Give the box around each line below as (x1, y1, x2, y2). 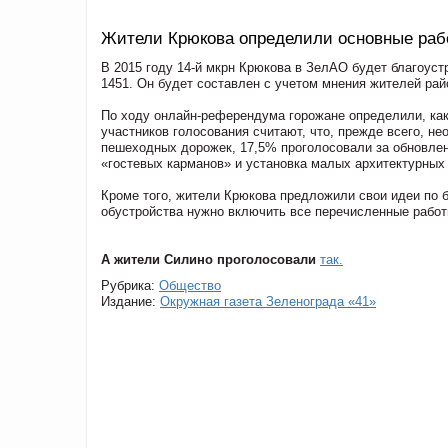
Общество (159, 277, 221, 293)
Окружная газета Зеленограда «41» (160, 293, 376, 309)
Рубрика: (101, 277, 159, 293)
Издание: (101, 293, 160, 309)
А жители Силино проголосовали (101, 251, 316, 267)
